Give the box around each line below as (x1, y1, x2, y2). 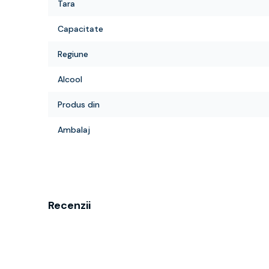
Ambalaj (58, 124, 90, 135)
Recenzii (48, 198, 91, 213)
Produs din (58, 99, 100, 110)
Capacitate (58, 23, 103, 34)
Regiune (58, 49, 88, 59)
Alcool (58, 74, 82, 85)
